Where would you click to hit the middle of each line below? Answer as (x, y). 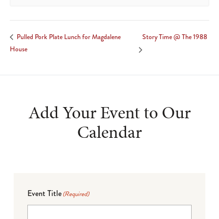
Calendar (109, 132)
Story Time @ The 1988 (175, 37)
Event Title (44, 193)
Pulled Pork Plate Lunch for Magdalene (68, 37)
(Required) (76, 194)
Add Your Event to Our (109, 112)
